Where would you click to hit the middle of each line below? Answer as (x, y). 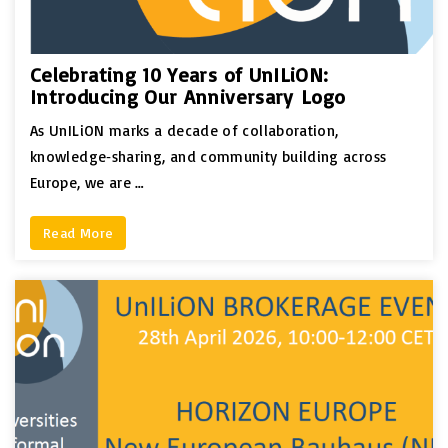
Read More (78, 232)
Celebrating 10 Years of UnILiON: (179, 74)
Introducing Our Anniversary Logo (188, 96)
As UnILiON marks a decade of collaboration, (184, 130)
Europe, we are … (87, 182)
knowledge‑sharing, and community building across (208, 156)
